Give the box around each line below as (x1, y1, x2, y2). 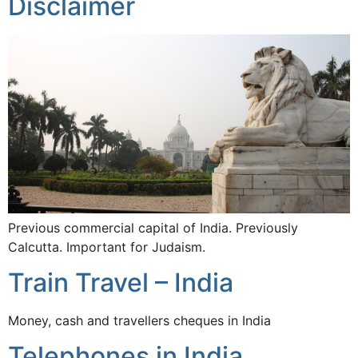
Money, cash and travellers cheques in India (8, 312, 271, 329)
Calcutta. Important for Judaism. (8, 238, 205, 255)
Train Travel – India (8, 267, 233, 299)
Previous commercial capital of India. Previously (8, 219, 298, 236)
